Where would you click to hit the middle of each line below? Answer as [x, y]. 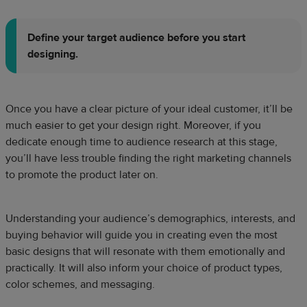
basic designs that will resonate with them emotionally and [145, 251]
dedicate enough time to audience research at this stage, [142, 142]
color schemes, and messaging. [82, 284]
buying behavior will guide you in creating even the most [142, 235]
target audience [126, 37]
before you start [205, 37]
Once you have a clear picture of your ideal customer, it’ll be [149, 109]
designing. [53, 54]
